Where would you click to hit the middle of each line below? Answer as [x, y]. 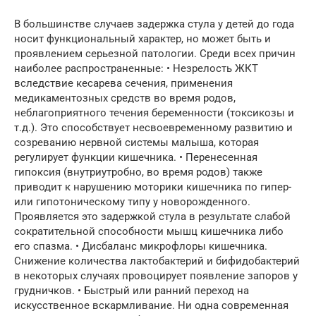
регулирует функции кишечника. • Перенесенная [136, 158]
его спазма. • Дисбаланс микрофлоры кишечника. [141, 247]
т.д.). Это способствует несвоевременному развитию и [153, 128]
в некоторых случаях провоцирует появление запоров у [156, 276]
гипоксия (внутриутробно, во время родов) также [138, 172]
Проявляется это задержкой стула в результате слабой [152, 217]
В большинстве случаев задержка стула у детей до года [154, 24]
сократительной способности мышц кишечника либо [149, 232]
